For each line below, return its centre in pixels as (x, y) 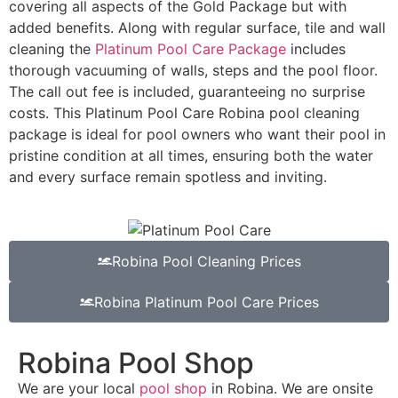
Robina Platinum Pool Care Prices (206, 302)
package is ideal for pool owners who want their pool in (197, 135)
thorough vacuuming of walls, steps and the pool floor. (193, 71)
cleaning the (52, 49)
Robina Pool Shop (136, 363)
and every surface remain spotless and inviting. (168, 177)
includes (316, 49)
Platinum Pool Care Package (191, 49)
